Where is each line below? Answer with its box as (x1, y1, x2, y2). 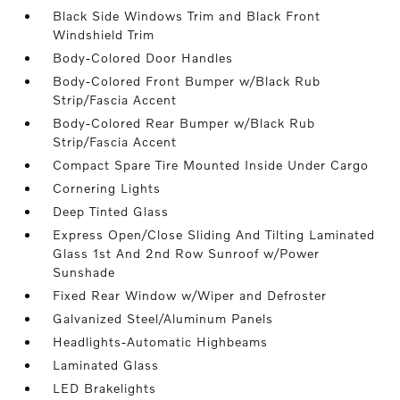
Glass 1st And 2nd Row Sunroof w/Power (53, 246, 321, 261)
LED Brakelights (53, 380, 157, 396)
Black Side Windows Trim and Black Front (53, 8, 321, 23)
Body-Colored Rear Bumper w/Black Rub (53, 115, 316, 130)
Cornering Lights (53, 180, 162, 196)
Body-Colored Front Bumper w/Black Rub (53, 73, 321, 88)
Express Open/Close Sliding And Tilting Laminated (53, 227, 376, 242)
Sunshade (53, 264, 116, 279)
